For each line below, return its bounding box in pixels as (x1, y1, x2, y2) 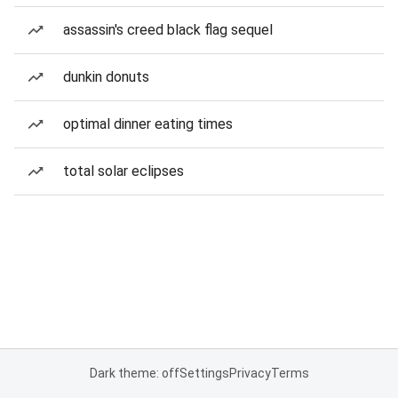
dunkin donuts (63, 68, 149, 85)
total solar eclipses (63, 163, 184, 179)
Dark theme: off (89, 366, 179, 380)
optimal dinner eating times (63, 115, 233, 132)
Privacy (228, 366, 271, 380)
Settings (179, 366, 229, 380)
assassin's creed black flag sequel (63, 21, 273, 38)
